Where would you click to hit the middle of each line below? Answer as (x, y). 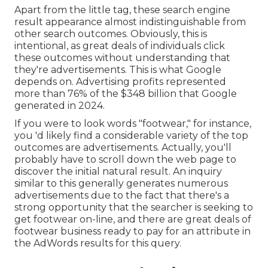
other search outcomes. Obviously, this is (111, 34)
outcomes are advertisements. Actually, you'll (123, 148)
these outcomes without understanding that (122, 58)
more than (41, 94)
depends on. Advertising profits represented (120, 82)
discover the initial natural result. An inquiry (118, 172)
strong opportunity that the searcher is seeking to (134, 208)
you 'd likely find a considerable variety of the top (131, 136)
